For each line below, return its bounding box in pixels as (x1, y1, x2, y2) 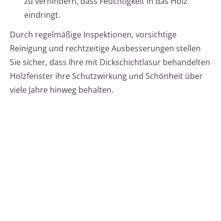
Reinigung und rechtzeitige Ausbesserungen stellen (10, 43, 201, 54)
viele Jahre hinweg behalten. (10, 84, 113, 96)
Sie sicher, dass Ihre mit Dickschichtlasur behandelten (10, 57, 210, 68)
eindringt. (24, 9, 60, 21)
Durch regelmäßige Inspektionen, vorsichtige (10, 29, 177, 40)
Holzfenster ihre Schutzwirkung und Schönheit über (10, 71, 203, 82)
